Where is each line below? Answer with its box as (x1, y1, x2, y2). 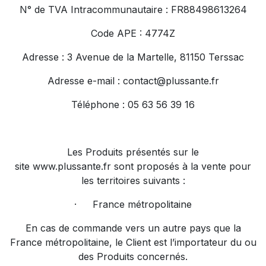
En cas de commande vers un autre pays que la (25, 222, 241, 234)
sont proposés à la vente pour (111, 160, 251, 172)
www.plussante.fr (33, 160, 111, 172)
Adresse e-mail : (47, 75, 123, 87)
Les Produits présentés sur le (67, 146, 199, 158)
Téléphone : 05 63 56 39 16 (71, 99, 195, 110)
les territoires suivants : (81, 175, 185, 186)
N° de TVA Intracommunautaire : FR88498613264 (19, 4, 247, 15)
